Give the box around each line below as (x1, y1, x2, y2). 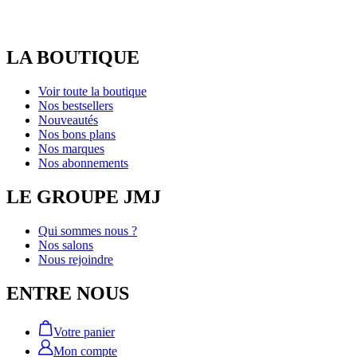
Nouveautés (38, 112, 98, 127)
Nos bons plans (38, 127, 116, 141)
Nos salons (38, 237, 93, 252)
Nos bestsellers (38, 98, 113, 112)
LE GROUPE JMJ (6, 186, 161, 207)
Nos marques (38, 141, 104, 155)
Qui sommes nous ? (38, 223, 137, 237)
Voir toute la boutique (38, 84, 147, 98)
